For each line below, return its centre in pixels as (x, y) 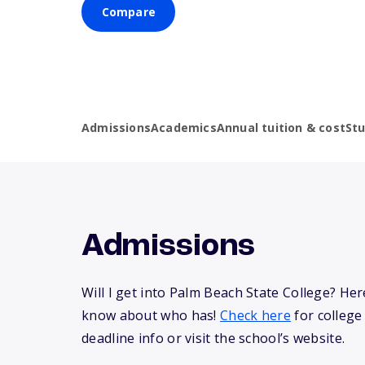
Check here (256, 316)
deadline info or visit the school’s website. (213, 339)
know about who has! (151, 316)
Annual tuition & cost (281, 128)
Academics (184, 128)
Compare (128, 12)
